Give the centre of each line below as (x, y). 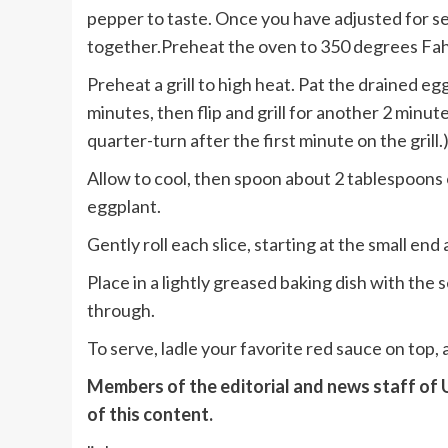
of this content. (150, 414)
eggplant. (124, 206)
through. (121, 310)
